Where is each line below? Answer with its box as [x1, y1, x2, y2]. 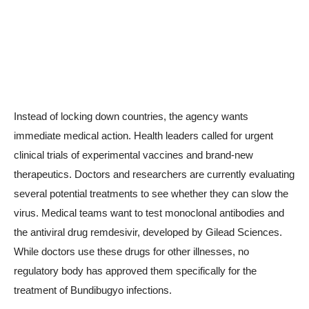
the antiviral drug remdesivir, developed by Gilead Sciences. [14, 226, 282, 239]
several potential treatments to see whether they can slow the [14, 188, 288, 200]
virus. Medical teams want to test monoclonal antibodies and [14, 207, 284, 219]
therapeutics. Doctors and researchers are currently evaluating [14, 168, 295, 181]
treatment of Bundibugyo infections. [14, 284, 172, 297]
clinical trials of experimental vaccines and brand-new [14, 149, 253, 161]
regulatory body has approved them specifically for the [14, 265, 257, 277]
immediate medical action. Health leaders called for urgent [14, 130, 273, 142]
